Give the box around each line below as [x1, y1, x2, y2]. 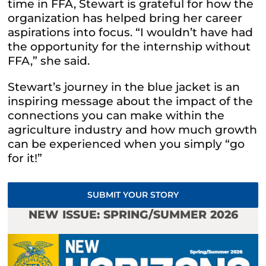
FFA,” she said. [8, 53, 90, 68]
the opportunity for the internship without [8, 39, 251, 53]
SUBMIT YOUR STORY [87, 189, 179, 200]
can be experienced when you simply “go [8, 137, 245, 151]
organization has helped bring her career [8, 11, 243, 25]
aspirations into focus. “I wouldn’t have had [8, 25, 254, 39]
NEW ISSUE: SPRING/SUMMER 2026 [28, 207, 238, 221]
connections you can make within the [8, 108, 225, 122]
